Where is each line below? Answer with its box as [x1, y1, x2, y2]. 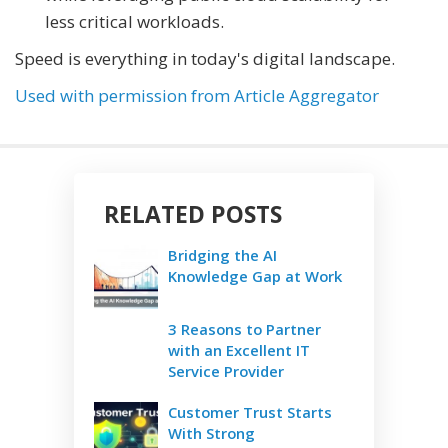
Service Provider [168, 360, 284, 381]
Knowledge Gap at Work [168, 265, 342, 286]
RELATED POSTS [104, 197, 282, 230]
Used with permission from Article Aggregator [15, 83, 379, 107]
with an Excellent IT [168, 339, 310, 360]
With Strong [168, 422, 255, 443]
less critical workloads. [45, 9, 224, 33]
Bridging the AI [168, 244, 277, 265]
